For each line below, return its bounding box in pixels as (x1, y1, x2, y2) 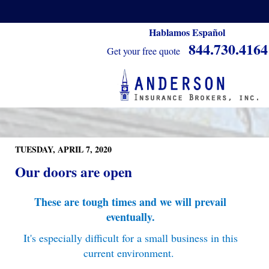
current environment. (83, 246, 178, 260)
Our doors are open (15, 162, 132, 182)
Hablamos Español (149, 25, 225, 39)
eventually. (106, 209, 155, 225)
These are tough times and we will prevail (34, 194, 226, 210)
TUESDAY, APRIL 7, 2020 (15, 143, 112, 156)
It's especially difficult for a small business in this (23, 231, 238, 245)
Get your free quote (106, 44, 180, 57)
